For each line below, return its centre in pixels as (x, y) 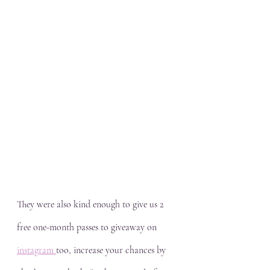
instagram (36, 250)
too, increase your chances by (112, 250)
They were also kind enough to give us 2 (91, 204)
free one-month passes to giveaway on (88, 227)
